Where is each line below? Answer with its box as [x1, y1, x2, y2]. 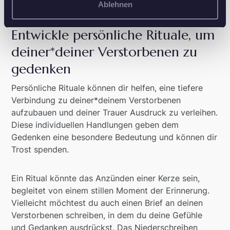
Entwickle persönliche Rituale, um [11, 27, 215, 44]
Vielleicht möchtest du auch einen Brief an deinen [11, 198, 203, 208]
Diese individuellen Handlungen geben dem [11, 120, 179, 130]
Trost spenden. [11, 144, 69, 155]
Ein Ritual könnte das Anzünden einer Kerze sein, [11, 173, 200, 184]
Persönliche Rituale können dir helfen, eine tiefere [11, 83, 203, 93]
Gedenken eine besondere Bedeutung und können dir [11, 132, 218, 143]
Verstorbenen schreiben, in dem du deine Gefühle [11, 210, 203, 221]
